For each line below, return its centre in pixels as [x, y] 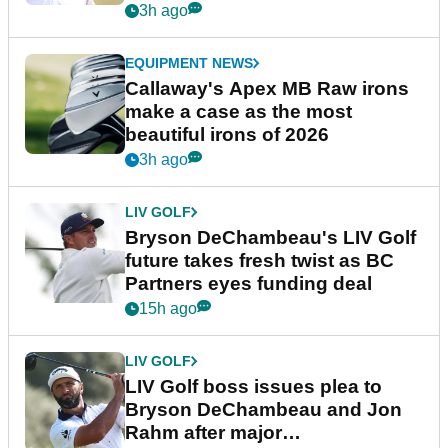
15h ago [168, 308]
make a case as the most [238, 111]
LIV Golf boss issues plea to [253, 386]
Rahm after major [203, 432]
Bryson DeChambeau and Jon [263, 409]
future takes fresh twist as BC [259, 260]
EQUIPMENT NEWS [189, 62]
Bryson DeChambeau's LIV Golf [270, 237]
